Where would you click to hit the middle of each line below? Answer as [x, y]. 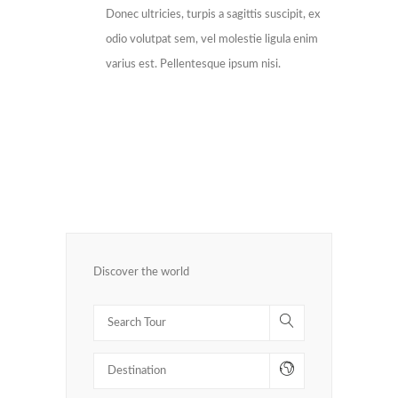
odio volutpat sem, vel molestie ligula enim [212, 40]
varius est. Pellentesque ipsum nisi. [193, 64]
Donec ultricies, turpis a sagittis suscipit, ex [213, 15]
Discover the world [141, 272]
